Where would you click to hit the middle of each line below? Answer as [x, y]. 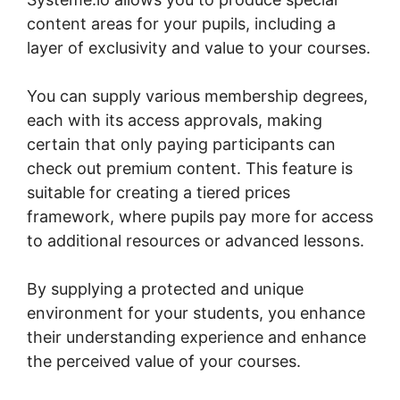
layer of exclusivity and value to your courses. [199, 47]
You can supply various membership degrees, [197, 96]
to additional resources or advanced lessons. [196, 240]
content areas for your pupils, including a [181, 23]
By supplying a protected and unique [165, 288]
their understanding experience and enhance [196, 337]
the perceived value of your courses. [164, 361]
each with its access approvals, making [175, 120]
